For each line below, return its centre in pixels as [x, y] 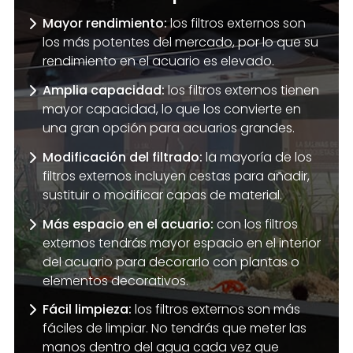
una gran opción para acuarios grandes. [168, 128]
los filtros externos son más [216, 310]
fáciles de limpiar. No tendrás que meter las [174, 329]
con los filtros [255, 224]
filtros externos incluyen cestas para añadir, [176, 176]
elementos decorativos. [115, 281]
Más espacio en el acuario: [128, 224]
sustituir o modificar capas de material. [162, 195]
